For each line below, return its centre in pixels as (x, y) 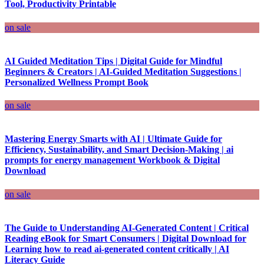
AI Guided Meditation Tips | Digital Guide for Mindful (113, 61)
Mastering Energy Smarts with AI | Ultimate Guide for (113, 139)
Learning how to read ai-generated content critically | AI (117, 249)
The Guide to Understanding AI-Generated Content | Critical (127, 227)
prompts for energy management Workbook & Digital (112, 160)
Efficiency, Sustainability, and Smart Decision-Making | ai (119, 150)
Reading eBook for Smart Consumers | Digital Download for (126, 238)
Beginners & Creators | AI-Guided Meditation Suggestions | (123, 71)
